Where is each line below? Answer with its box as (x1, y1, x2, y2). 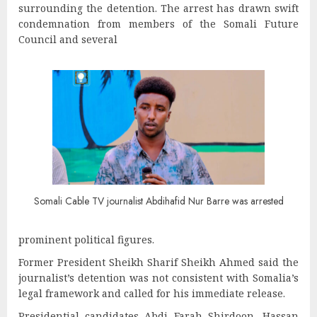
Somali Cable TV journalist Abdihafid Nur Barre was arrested (33, 193, 284, 208)
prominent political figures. (18, 232, 154, 246)
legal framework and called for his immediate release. (18, 286, 285, 300)
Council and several (18, 32, 117, 46)
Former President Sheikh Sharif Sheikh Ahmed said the (18, 255, 299, 269)
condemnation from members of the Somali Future (18, 16, 299, 30)
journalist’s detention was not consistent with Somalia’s (18, 270, 299, 284)
